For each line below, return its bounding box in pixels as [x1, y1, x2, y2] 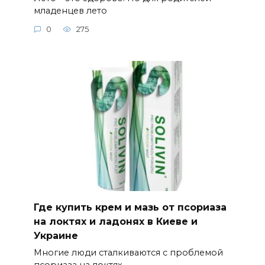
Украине [33, 230, 78, 241]
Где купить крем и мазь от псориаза [33, 201, 227, 213]
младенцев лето [33, 5, 107, 16]
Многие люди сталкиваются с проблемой [33, 247, 223, 258]
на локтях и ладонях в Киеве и [33, 215, 198, 227]
